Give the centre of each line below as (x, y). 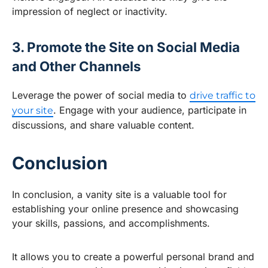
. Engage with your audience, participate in (150, 110)
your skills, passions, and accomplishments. (111, 223)
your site (33, 111)
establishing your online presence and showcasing (125, 209)
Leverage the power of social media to (101, 95)
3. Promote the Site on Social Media (126, 47)
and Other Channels (77, 66)
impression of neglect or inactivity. (90, 12)
